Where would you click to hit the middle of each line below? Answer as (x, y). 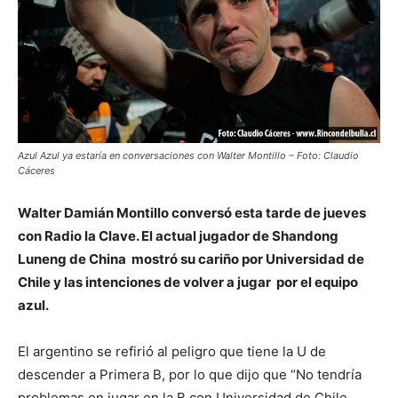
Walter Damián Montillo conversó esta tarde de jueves (192, 213)
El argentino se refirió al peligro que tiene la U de (172, 352)
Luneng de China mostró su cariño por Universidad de (191, 259)
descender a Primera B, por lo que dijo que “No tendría (190, 375)
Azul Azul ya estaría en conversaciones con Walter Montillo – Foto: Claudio (188, 156)
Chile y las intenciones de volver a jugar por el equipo (188, 283)
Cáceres (36, 171)
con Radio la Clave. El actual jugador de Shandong (178, 236)
